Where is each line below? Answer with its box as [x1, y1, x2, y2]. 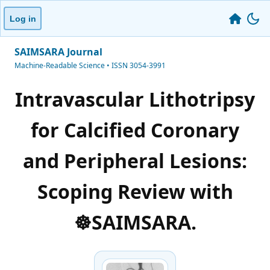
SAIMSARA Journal [14, 45, 102, 58]
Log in [9, 13, 36, 24]
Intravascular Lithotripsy [15, 86, 255, 113]
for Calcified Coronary [31, 117, 239, 143]
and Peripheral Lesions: [23, 148, 247, 174]
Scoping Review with [37, 178, 233, 205]
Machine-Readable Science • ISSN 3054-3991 [14, 60, 166, 71]
